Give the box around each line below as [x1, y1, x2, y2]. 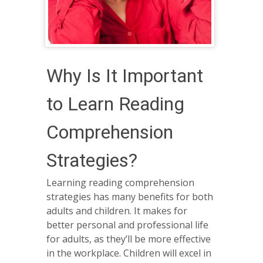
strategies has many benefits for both [46, 190, 213, 203]
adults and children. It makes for [46, 204, 187, 217]
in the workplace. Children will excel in [46, 246, 211, 259]
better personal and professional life [46, 218, 208, 231]
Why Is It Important [46, 65, 203, 87]
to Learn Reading [46, 93, 184, 116]
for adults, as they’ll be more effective [46, 232, 211, 245]
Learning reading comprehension [46, 176, 194, 189]
